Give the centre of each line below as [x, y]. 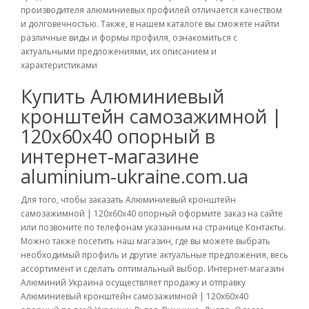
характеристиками [59, 65]
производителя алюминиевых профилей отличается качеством [151, 10]
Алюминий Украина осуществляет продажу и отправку [133, 282]
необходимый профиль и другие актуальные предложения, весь [154, 255]
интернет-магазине [110, 156]
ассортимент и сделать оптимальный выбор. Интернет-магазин [152, 269]
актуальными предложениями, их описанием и [119, 51]
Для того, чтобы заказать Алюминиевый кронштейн [128, 200]
